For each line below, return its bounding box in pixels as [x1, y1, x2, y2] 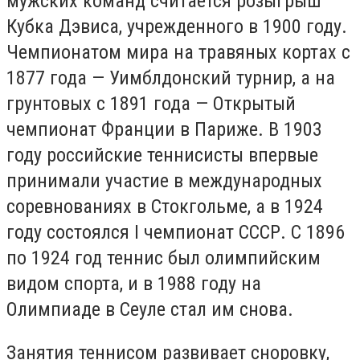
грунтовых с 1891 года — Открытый [6, 92, 296, 116]
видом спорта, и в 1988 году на [6, 272, 261, 296]
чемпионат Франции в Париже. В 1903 [6, 118, 322, 141]
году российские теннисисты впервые [6, 144, 318, 167]
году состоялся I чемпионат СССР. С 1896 [6, 221, 345, 244]
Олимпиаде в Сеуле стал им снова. [6, 298, 293, 321]
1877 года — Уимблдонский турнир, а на [6, 67, 335, 90]
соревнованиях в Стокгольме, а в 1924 [6, 195, 323, 219]
